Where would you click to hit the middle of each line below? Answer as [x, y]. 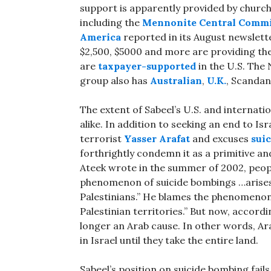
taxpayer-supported [147, 66]
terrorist [102, 139]
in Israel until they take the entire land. [169, 240]
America [100, 37]
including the [111, 23]
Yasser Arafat [157, 139]
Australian [176, 81]
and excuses [220, 139]
